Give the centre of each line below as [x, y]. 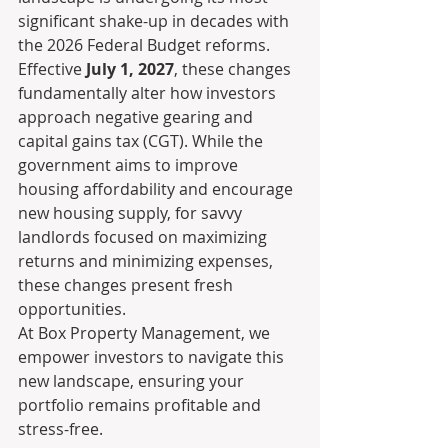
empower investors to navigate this [153, 357]
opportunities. [72, 309]
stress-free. [60, 429]
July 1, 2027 [130, 69]
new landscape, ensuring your [133, 381]
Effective [52, 69]
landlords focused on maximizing [144, 237]
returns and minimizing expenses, [147, 261]
